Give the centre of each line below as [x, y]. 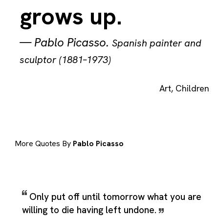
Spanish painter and [157, 43]
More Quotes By [44, 144]
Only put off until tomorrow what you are [115, 197]
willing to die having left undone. [90, 210]
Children [192, 88]
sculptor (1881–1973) [65, 60]
